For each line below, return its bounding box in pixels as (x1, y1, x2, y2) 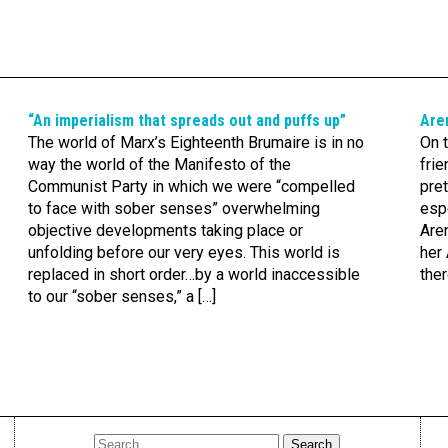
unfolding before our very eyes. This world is (27, 243, 340, 262)
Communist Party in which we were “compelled (27, 177, 355, 196)
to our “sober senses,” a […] (27, 287, 216, 306)
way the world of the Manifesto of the (27, 155, 291, 174)
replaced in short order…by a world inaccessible (27, 265, 360, 284)
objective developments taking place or (27, 221, 303, 240)
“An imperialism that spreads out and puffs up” (27, 111, 346, 130)
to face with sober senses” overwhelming (27, 199, 320, 218)
